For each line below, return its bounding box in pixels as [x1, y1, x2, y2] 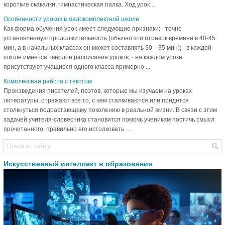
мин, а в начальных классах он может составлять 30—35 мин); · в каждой [4, 44, 211, 51]
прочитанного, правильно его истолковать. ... [4, 125, 132, 133]
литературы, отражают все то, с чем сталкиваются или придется [4, 96, 189, 104]
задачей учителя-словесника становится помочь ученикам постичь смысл [4, 116, 214, 123]
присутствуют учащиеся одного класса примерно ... [4, 63, 150, 70]
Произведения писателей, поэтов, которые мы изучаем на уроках [4, 87, 192, 94]
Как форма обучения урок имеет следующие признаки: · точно [4, 25, 182, 32]
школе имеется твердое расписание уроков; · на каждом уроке [4, 53, 182, 61]
